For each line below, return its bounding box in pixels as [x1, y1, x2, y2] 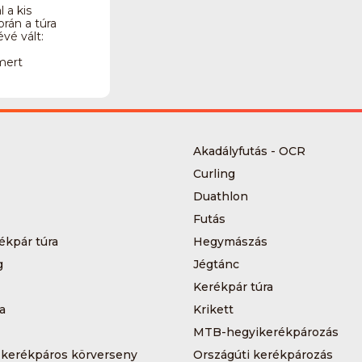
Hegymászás [193, 234, 267, 249]
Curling [193, 166, 235, 181]
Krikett [193, 302, 234, 317]
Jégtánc [193, 257, 239, 271]
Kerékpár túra [193, 280, 273, 294]
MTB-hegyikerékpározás [193, 325, 339, 339]
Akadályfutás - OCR [193, 144, 305, 158]
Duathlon [193, 189, 248, 204]
